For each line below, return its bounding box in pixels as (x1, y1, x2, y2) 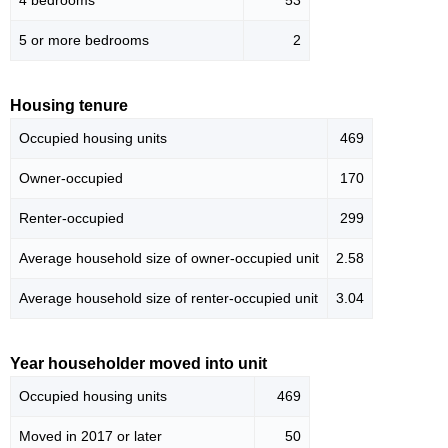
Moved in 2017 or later (19, 428, 162, 445)
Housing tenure (10, 97, 128, 115)
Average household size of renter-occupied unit (19, 290, 318, 307)
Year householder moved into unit (10, 355, 267, 373)
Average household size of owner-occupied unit (19, 250, 319, 267)
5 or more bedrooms (19, 32, 149, 49)
